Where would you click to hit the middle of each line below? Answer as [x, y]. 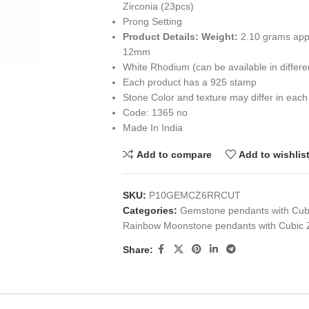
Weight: [219, 37]
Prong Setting [152, 21]
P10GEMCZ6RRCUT [195, 195]
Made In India [152, 128]
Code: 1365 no [155, 112]
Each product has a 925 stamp [189, 82]
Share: [138, 249]
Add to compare [174, 154]
